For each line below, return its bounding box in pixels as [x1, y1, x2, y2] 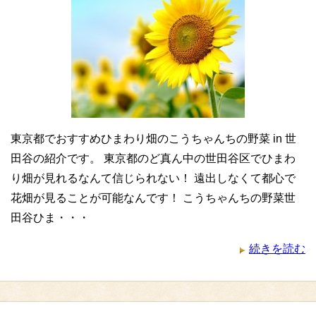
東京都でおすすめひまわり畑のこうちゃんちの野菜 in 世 [11, 133, 296, 145]
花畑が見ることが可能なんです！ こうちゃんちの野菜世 [11, 192, 296, 204]
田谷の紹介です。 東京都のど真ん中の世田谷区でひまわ [11, 152, 296, 164]
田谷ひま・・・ [11, 212, 90, 224]
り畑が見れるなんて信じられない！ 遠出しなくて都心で [11, 172, 296, 184]
